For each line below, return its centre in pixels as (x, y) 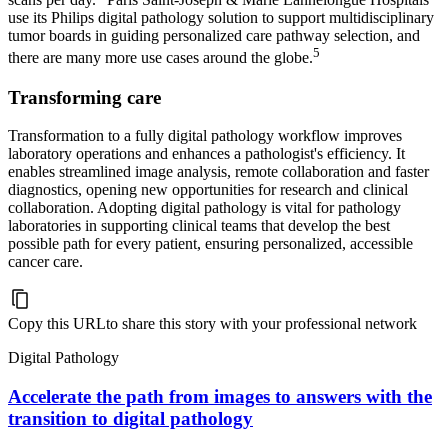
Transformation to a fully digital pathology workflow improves (205, 136)
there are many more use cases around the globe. (160, 58)
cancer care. (45, 262)
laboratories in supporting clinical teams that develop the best (199, 226)
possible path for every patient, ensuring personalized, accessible (210, 244)
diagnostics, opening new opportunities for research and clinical (208, 190)
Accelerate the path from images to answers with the (220, 396)
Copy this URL (57, 324)
